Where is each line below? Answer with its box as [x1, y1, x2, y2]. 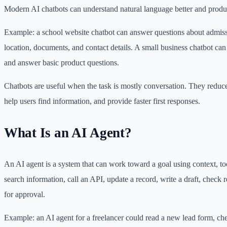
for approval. [4, 190, 45, 200]
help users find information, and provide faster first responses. [4, 96, 200, 106]
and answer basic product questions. [4, 58, 119, 68]
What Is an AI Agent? [4, 125, 132, 140]
